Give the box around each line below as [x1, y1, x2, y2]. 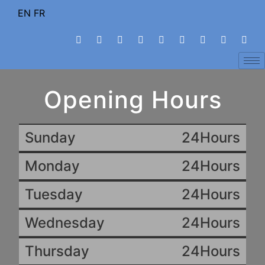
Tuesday [25, 186, 83, 203]
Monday [25, 157, 80, 174]
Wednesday [25, 214, 105, 231]
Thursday [25, 243, 89, 260]
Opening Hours [43, 85, 222, 114]
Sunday [25, 129, 76, 146]
